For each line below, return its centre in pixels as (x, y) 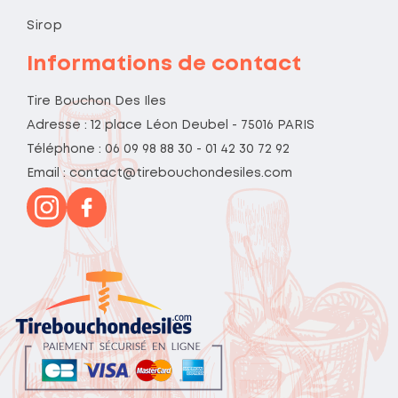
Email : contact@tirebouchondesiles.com (159, 174)
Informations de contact (164, 65)
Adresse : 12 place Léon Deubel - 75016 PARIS (171, 126)
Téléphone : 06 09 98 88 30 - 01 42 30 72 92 (158, 150)
